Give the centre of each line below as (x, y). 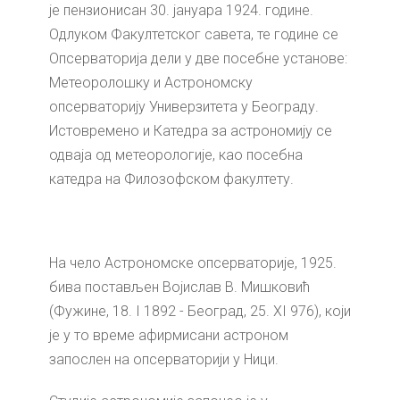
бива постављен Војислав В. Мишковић (179, 287)
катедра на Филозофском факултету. (171, 179)
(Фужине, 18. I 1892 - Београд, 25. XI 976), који (200, 311)
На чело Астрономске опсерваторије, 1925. (193, 262)
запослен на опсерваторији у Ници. (164, 359)
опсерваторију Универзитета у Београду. (184, 106)
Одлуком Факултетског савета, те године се (194, 34)
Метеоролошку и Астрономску (151, 82)
